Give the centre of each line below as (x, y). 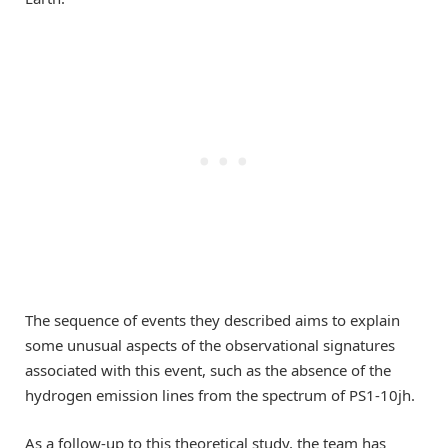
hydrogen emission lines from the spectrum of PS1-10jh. (220, 394)
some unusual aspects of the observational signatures (210, 344)
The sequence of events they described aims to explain (212, 319)
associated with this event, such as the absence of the (208, 369)
